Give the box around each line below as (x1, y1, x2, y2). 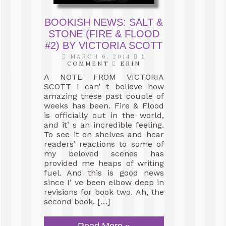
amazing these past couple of (44, 91, 164, 101)
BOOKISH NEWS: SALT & (44, 17, 163, 28)
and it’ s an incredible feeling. (44, 120, 164, 130)
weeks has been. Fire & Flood (44, 101, 164, 110)
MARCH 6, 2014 (67, 53, 134, 60)
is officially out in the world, (44, 110, 164, 120)
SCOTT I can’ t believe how (44, 82, 164, 91)
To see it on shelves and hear (44, 130, 164, 139)
